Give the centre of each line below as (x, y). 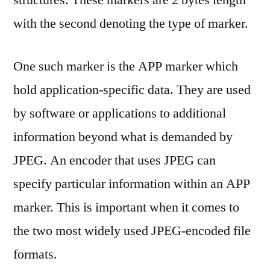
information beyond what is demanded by (123, 137)
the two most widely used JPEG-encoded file (132, 231)
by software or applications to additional (120, 113)
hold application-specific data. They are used (132, 90)
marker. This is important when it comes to (126, 207)
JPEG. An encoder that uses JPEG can (115, 160)
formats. (35, 254)
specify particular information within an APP (132, 184)
